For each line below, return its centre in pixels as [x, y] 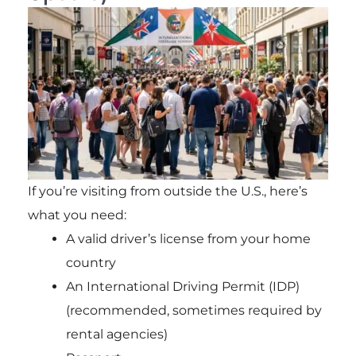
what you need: [77, 215]
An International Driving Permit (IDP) [182, 287]
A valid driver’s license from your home [188, 239]
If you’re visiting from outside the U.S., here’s [167, 192]
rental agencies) [116, 335]
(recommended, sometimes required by [193, 311]
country [91, 263]
